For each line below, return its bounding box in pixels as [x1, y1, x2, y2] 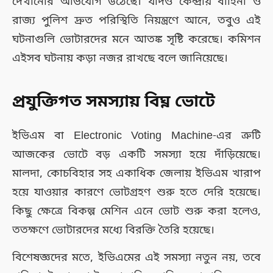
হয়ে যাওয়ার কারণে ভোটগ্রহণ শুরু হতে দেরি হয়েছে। [12, 185, 261, 200]
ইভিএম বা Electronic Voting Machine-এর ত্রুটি [12, 129, 261, 144]
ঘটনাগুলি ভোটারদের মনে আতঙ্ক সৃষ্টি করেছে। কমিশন [12, 32, 261, 47]
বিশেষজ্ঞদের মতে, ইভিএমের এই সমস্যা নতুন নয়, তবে [12, 250, 261, 266]
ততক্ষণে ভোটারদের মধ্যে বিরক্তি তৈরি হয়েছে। [12, 223, 214, 238]
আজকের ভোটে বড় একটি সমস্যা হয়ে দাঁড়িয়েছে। [12, 147, 261, 163]
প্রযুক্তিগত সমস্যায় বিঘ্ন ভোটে [12, 91, 215, 113]
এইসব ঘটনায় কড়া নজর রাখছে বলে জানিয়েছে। [12, 51, 228, 66]
